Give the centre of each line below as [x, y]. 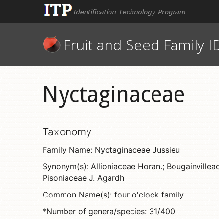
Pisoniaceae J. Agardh [83, 178]
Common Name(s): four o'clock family [113, 195]
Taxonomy [67, 132]
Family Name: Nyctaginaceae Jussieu [111, 150]
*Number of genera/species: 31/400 [109, 211]
